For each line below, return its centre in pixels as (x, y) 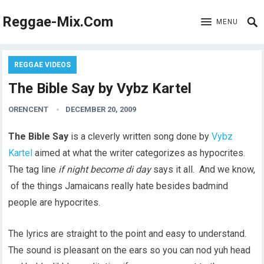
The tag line (34, 169)
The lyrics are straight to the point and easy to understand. (128, 234)
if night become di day (105, 169)
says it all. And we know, (203, 169)
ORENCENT (29, 109)
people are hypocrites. (55, 202)
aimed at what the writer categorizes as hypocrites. (139, 153)
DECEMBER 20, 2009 (101, 109)
